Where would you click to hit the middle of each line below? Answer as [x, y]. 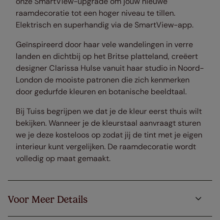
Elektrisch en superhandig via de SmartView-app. [105, 25]
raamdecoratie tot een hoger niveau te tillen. [96, 13]
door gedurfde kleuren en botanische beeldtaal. [101, 92]
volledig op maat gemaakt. [63, 159]
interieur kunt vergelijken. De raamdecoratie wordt [106, 147]
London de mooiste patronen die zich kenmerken [103, 80]
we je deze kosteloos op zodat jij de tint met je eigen [109, 135]
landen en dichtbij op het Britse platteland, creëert [107, 56]
